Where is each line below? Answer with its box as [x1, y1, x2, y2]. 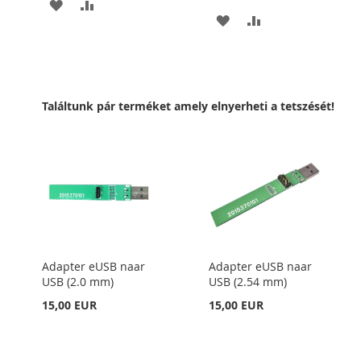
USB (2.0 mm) [42, 274, 114, 289]
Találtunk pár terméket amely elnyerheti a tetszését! [42, 98, 334, 114]
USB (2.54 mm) [208, 274, 287, 289]
